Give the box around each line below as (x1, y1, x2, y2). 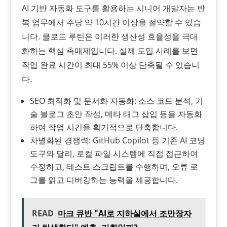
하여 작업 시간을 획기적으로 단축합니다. (29, 121, 178, 133)
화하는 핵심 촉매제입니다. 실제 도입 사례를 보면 (21, 45, 198, 56)
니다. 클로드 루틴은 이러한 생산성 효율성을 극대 (21, 30, 198, 42)
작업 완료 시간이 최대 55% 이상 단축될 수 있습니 (21, 59, 200, 70)
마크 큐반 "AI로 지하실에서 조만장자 (57, 207, 192, 219)
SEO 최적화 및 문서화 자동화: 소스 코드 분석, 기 (29, 95, 203, 106)
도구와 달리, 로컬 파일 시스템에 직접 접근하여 (29, 147, 198, 159)
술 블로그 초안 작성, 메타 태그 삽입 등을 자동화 (29, 108, 202, 120)
